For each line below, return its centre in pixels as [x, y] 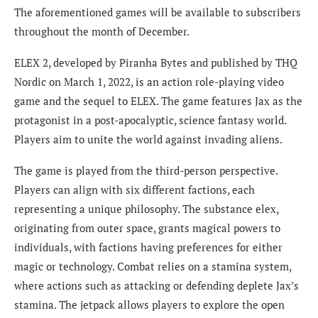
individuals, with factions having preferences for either [148, 247]
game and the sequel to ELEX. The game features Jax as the [158, 100]
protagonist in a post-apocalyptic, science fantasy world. [150, 120]
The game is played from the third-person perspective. [146, 170]
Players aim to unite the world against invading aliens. [148, 139]
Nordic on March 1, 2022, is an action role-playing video [149, 81]
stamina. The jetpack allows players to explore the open [149, 304]
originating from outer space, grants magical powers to [147, 227]
